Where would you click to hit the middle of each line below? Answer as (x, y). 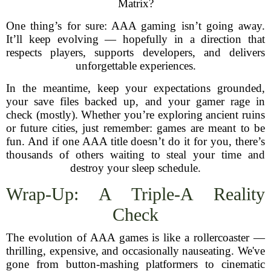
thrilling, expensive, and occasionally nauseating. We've (135, 251)
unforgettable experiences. (135, 66)
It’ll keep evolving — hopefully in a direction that (135, 39)
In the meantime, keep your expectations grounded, (135, 88)
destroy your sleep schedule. (135, 168)
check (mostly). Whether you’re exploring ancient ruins (135, 115)
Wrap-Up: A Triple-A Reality (135, 194)
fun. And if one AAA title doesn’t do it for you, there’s (135, 141)
